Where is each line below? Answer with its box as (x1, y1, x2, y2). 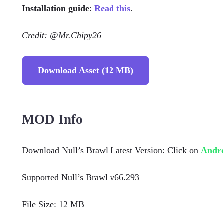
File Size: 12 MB (22, 199, 84, 209)
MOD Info (22, 112, 83, 127)
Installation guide (22, 3, 89, 13)
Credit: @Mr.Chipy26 (22, 30, 101, 40)
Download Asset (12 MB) (38, 65, 133, 75)
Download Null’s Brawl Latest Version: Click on (22, 145, 201, 155)
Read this (94, 3, 130, 13)
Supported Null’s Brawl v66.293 (22, 172, 139, 182)
